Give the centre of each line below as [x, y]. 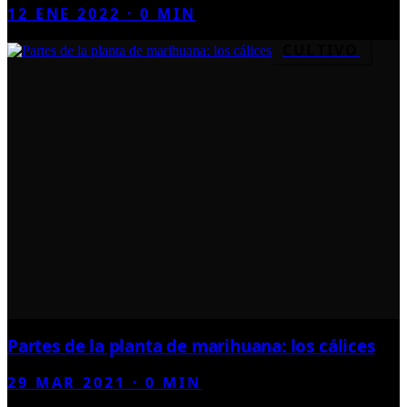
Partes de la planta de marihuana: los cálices [191, 345]
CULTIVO [321, 50]
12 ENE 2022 [64, 13]
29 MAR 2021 [67, 383]
